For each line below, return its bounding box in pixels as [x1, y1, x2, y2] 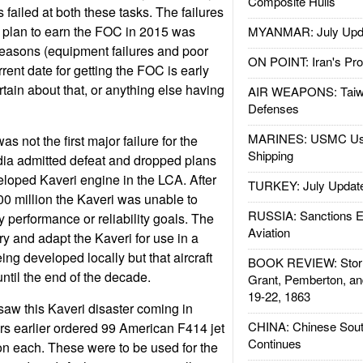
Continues [247, 335, 301, 352]
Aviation [247, 224, 290, 241]
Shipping [247, 147, 293, 164]
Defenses [247, 100, 299, 117]
